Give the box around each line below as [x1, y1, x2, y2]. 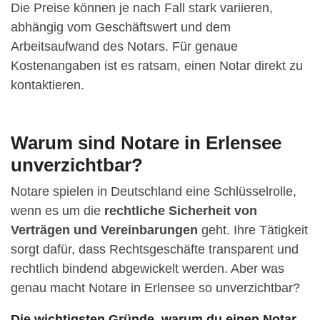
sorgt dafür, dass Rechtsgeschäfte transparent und [11, 241, 299, 256]
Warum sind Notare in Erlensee [11, 131, 281, 154]
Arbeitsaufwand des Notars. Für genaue [11, 39, 238, 54]
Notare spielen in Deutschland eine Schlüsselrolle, [11, 184, 296, 199]
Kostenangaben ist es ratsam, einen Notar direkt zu [11, 58, 303, 73]
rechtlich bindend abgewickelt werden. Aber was [11, 261, 284, 276]
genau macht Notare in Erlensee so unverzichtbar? [11, 280, 300, 295]
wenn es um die [11, 203, 104, 218]
